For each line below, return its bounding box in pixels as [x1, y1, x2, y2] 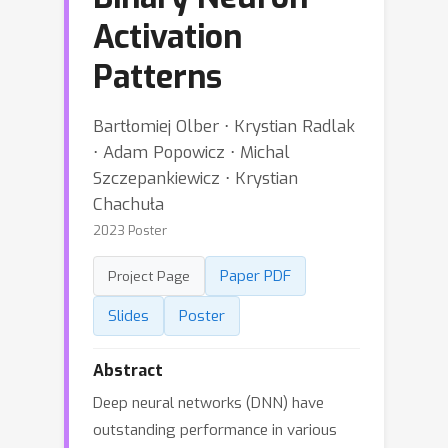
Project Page [108, 267, 190, 285]
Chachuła [93, 193, 164, 215]
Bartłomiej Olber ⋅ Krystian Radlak [93, 115, 355, 137]
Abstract [93, 360, 163, 381]
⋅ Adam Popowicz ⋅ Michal [93, 141, 290, 163]
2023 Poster [93, 222, 167, 239]
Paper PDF [220, 266, 291, 286]
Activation [93, 16, 242, 58]
